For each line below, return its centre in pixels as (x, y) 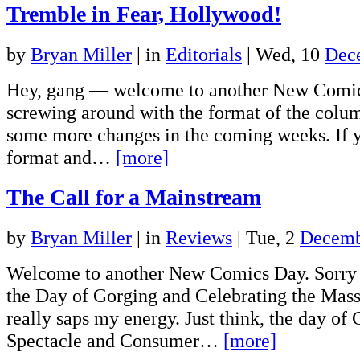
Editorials (204, 55)
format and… (61, 157)
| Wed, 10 (283, 55)
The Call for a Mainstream (134, 197)
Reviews (199, 237)
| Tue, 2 (266, 237)
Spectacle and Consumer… (115, 340)
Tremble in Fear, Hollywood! (144, 14)
